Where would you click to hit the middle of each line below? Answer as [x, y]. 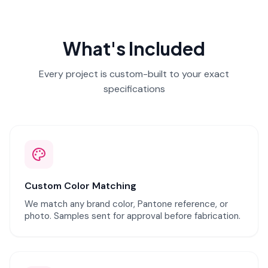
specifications [134, 89]
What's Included [134, 48]
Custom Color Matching [80, 186]
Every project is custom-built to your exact [134, 74]
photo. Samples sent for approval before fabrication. [133, 216]
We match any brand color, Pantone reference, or [126, 204]
